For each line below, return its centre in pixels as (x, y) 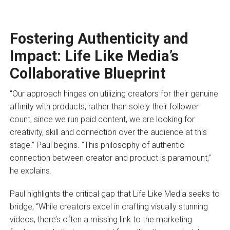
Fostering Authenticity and (99, 38)
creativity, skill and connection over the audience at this (108, 132)
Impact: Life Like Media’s (94, 56)
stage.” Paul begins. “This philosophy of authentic (97, 145)
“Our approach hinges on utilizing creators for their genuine (114, 93)
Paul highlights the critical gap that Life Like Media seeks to (114, 194)
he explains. (32, 170)
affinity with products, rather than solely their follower (104, 106)
